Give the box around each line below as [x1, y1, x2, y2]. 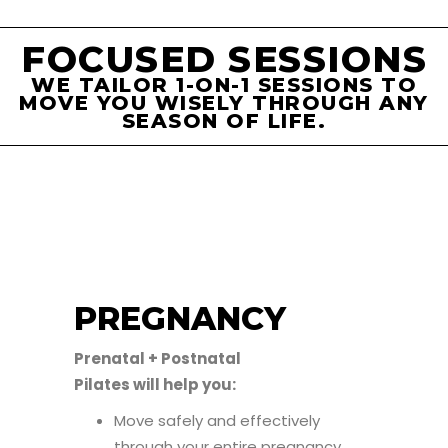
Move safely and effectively [114, 410, 320, 431]
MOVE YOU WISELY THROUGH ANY [19, 91, 429, 115]
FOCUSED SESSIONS [21, 37, 427, 81]
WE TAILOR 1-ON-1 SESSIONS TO [31, 73, 417, 97]
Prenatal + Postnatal [74, 348, 241, 369]
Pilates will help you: [74, 374, 236, 395]
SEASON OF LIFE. [121, 109, 327, 133]
